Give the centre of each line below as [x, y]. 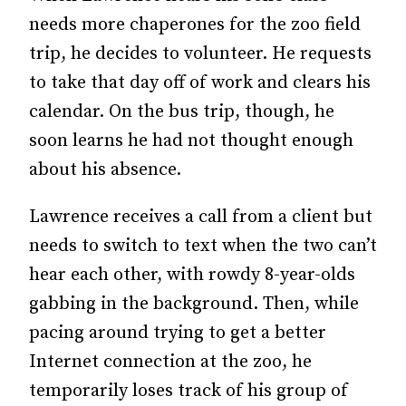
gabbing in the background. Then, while [194, 304]
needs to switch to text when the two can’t [203, 246]
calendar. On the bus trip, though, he [182, 112]
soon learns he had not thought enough [191, 141]
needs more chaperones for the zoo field [195, 25]
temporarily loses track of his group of [188, 391]
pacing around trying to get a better [178, 333]
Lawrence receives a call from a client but [201, 217]
